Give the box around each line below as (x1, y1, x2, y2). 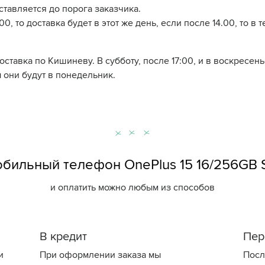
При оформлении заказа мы (40, 249, 161, 261)
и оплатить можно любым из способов (50, 182, 215, 193)
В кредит (40, 230, 88, 244)
